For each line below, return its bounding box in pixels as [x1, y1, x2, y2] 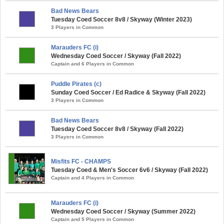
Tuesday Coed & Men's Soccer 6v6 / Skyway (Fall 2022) [51, 166, 208, 173]
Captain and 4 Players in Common [51, 174, 134, 180]
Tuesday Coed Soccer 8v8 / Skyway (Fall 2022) [51, 125, 183, 132]
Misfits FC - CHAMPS [51, 157, 111, 165]
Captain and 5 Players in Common [51, 216, 134, 222]
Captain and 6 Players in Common [51, 60, 134, 66]
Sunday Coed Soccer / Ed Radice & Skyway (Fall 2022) [51, 88, 205, 96]
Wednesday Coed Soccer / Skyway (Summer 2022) [51, 207, 195, 215]
